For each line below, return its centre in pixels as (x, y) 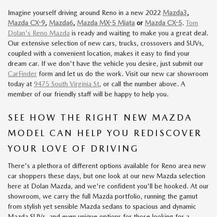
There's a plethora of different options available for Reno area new (107, 166)
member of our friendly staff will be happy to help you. (88, 94)
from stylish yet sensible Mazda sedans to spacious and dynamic (102, 206)
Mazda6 (61, 23)
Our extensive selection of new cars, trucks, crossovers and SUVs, (106, 43)
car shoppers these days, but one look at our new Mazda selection (107, 176)
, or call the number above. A (142, 84)
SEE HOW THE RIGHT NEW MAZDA (100, 117)
